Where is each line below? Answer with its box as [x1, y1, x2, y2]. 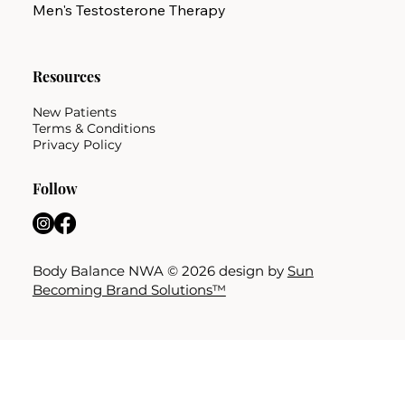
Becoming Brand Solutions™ [32, 280, 226, 298]
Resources [32, 67, 100, 87]
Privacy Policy [32, 136, 122, 153]
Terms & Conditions [32, 119, 155, 137]
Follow [32, 178, 78, 198]
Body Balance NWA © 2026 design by [32, 261, 287, 279]
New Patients [32, 104, 117, 121]
